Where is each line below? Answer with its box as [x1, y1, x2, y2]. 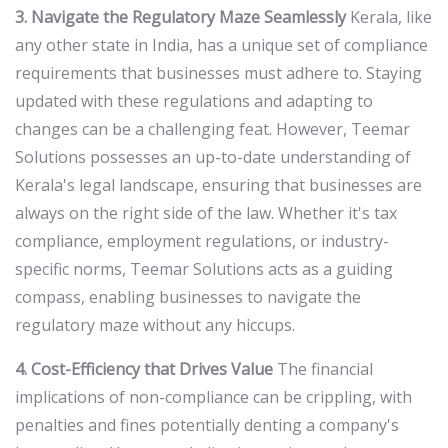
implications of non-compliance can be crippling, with [15, 386, 412, 409]
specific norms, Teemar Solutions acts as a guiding [15, 258, 393, 281]
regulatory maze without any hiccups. [15, 314, 295, 337]
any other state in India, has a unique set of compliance [15, 34, 428, 57]
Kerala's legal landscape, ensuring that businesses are [15, 174, 422, 197]
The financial [273, 358, 373, 381]
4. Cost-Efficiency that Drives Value [15, 358, 273, 381]
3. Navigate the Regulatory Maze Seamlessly [15, 6, 346, 29]
